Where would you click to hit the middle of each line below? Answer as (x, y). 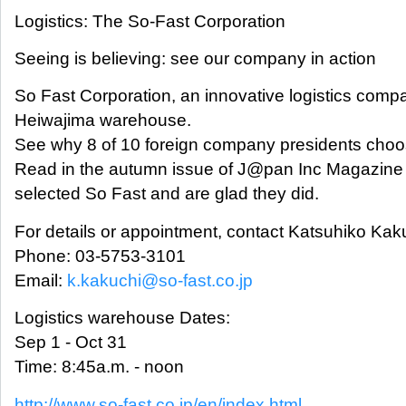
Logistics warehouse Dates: (122, 318)
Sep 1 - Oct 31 (71, 343)
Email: (41, 280)
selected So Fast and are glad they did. (167, 194)
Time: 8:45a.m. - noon (99, 367)
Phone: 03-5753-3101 (100, 256)
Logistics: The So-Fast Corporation (150, 21)
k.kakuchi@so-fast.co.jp (160, 280)
